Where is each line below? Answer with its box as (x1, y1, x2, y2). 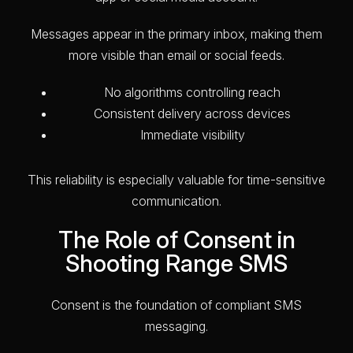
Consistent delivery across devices (94, 105, 291, 121)
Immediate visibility (139, 126, 245, 143)
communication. (132, 192, 221, 209)
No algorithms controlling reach (104, 84, 281, 100)
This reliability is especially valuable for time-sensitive (28, 171, 325, 188)
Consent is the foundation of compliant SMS (51, 296, 302, 313)
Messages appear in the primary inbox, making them (31, 25, 322, 42)
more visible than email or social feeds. (69, 46, 284, 63)
